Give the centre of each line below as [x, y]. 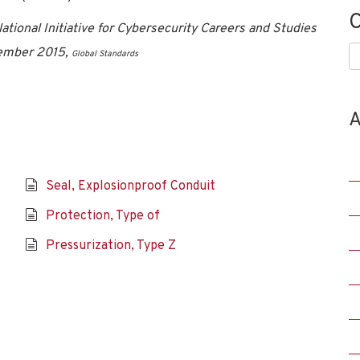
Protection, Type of [102, 216]
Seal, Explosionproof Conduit [130, 186]
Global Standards [105, 54]
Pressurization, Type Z [110, 246]
